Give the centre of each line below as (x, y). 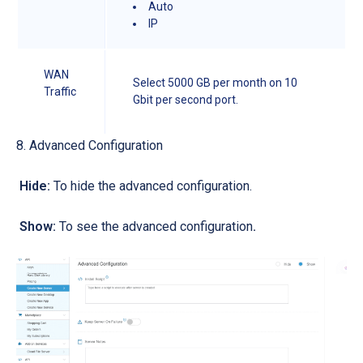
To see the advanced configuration (154, 226)
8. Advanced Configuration (90, 145)
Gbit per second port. (187, 99)
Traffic (61, 91)
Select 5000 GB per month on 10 (215, 82)
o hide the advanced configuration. (158, 186)
